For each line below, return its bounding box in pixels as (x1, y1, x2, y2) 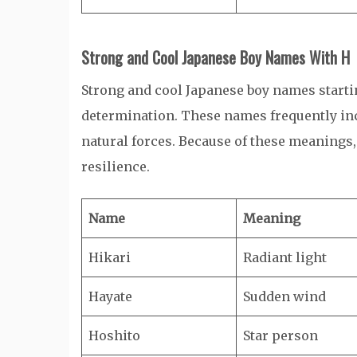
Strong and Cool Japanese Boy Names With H (81, 45, 350, 69)
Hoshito (88, 328, 140, 343)
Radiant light (243, 249, 327, 265)
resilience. (81, 159, 150, 175)
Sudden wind (243, 288, 326, 304)
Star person (243, 328, 318, 343)
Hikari (88, 249, 131, 265)
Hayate (88, 288, 132, 304)
